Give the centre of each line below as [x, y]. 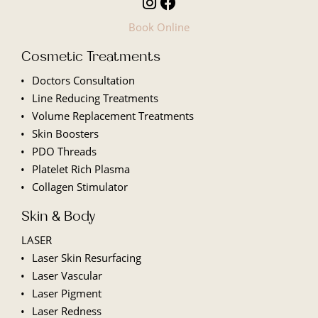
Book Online [159, 27]
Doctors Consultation [83, 80]
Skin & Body [58, 215]
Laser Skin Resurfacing [86, 257]
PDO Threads [64, 151]
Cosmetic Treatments [91, 56]
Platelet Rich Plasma [81, 169]
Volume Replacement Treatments [113, 115]
